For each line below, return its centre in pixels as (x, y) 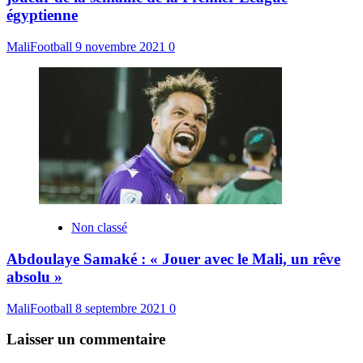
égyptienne (42, 15)
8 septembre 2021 (122, 308)
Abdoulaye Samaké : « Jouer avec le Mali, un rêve (173, 258)
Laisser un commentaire (86, 340)
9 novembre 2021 (122, 47)
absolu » (34, 276)
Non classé (99, 228)
